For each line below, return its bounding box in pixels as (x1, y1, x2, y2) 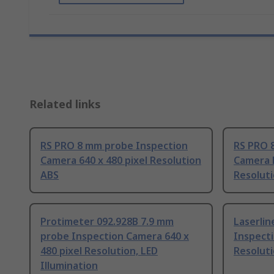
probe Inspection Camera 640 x (40, 229, 189, 243)
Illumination (40, 259, 98, 273)
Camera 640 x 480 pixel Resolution (40, 154, 201, 168)
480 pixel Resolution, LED (40, 244, 158, 258)
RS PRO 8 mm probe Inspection (40, 139, 188, 153)
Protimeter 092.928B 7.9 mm (40, 215, 174, 229)
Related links (29, 97, 101, 112)
